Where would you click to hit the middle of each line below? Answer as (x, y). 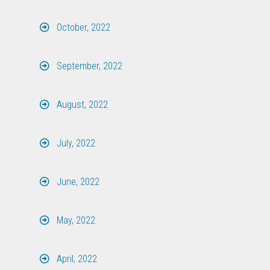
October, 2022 (82, 27)
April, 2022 (75, 259)
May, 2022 (74, 220)
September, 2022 (88, 66)
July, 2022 (74, 143)
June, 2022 (77, 181)
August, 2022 (81, 104)
